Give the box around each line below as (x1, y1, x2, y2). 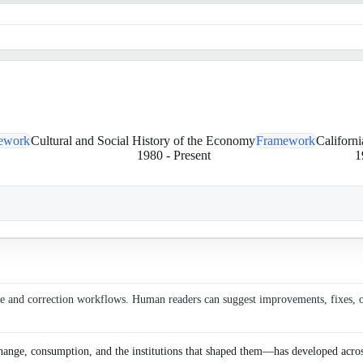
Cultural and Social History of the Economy (31, 134, 255, 147)
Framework (256, 134, 315, 147)
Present (173, 148, 211, 162)
